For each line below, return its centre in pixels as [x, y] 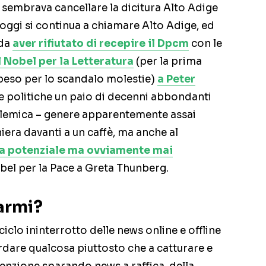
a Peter [176, 80]
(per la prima [168, 62]
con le [205, 44]
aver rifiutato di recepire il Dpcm [101, 44]
